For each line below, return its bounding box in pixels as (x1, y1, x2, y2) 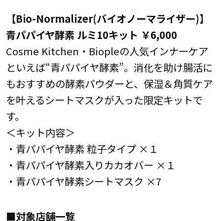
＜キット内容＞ (5, 125, 75, 140)
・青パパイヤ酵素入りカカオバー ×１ (5, 157, 176, 173)
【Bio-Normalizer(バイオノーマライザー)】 (5, 11, 209, 26)
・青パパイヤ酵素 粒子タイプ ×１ (5, 141, 158, 156)
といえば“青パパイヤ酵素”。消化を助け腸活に (5, 60, 213, 75)
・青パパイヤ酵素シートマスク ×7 (5, 174, 161, 189)
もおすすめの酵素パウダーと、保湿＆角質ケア (5, 76, 213, 91)
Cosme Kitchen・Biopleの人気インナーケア (5, 43, 208, 59)
